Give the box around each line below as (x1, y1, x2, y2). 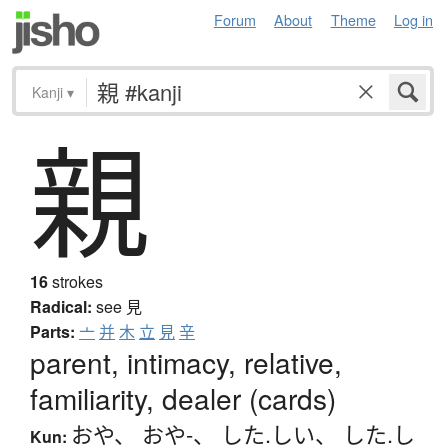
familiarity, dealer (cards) (30, 378, 336, 419)
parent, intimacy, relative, (30, 342, 342, 383)
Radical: (30, 295, 92, 319)
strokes (48, 270, 103, 294)
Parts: (30, 320, 75, 344)
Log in (394, 9, 433, 30)
